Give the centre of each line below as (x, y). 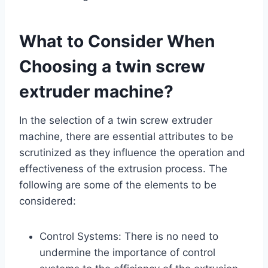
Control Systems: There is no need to (129, 236)
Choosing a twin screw (112, 66)
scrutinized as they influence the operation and (132, 152)
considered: (49, 201)
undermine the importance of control (127, 252)
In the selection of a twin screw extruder (116, 120)
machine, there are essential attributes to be (126, 136)
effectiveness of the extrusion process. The (123, 168)
